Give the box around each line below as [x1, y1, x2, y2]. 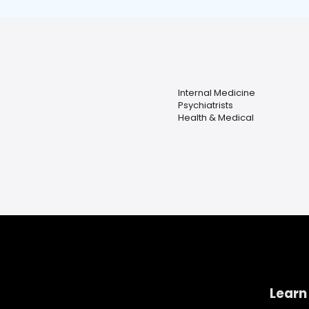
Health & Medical [177, 111, 254, 125]
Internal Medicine [177, 86, 255, 100]
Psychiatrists [177, 99, 233, 112]
